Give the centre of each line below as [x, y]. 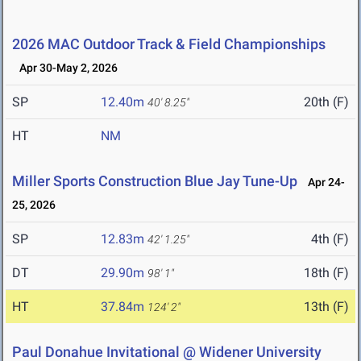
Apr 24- [323, 183]
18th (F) [326, 273]
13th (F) [326, 307]
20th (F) [326, 102]
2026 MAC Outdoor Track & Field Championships [169, 44]
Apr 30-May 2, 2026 [65, 68]
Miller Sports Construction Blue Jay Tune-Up [155, 181]
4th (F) [330, 239]
